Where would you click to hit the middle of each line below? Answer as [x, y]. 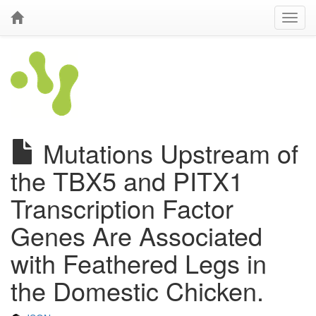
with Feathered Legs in [139, 263]
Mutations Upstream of [167, 153]
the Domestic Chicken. [137, 290]
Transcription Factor [122, 208]
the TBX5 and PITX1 [127, 180]
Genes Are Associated [136, 235]
